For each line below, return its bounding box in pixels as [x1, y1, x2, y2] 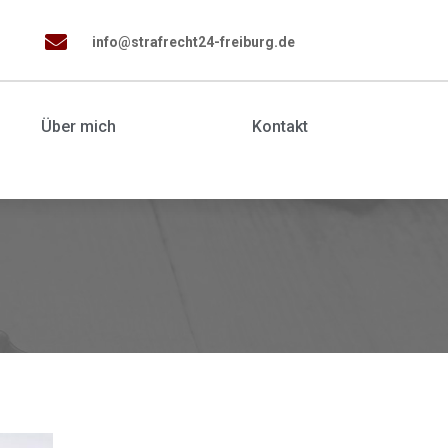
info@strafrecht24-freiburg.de [92, 34, 296, 50]
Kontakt [251, 117, 308, 137]
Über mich [40, 117, 116, 137]
